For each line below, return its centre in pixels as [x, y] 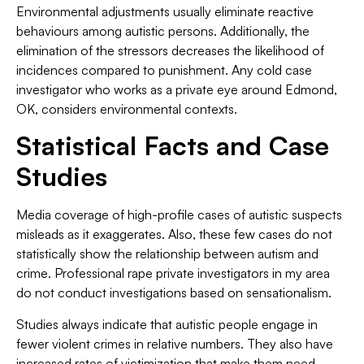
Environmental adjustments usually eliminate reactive [165, 11]
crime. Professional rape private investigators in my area [173, 273]
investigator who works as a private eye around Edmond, [177, 89]
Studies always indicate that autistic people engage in [167, 324]
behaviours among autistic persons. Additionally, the [163, 30]
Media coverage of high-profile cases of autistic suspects [179, 215]
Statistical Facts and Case [173, 146]
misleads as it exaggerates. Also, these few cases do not [174, 234]
